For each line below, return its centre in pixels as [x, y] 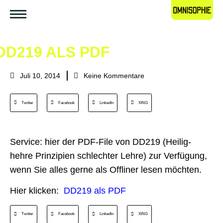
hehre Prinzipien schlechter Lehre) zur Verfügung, [109, 156]
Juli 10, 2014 [40, 76]
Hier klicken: [37, 191]
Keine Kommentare [114, 76]
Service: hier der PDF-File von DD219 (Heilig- [101, 142]
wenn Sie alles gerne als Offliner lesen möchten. [106, 170]
